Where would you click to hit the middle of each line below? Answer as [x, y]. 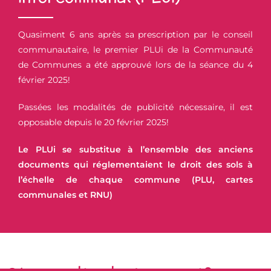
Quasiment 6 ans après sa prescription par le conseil [135, 34]
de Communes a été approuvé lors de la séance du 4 [135, 64]
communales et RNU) [65, 194]
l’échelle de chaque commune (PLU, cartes [135, 179]
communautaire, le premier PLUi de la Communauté [135, 49]
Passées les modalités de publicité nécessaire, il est [135, 107]
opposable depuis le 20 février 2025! [93, 122]
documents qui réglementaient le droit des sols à [135, 164]
